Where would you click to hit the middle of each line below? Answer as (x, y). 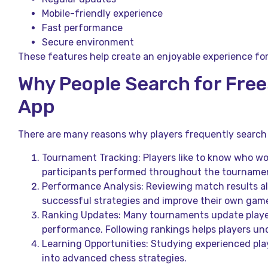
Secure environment (88, 42)
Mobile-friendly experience (102, 13)
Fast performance (82, 28)
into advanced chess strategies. (114, 258)
